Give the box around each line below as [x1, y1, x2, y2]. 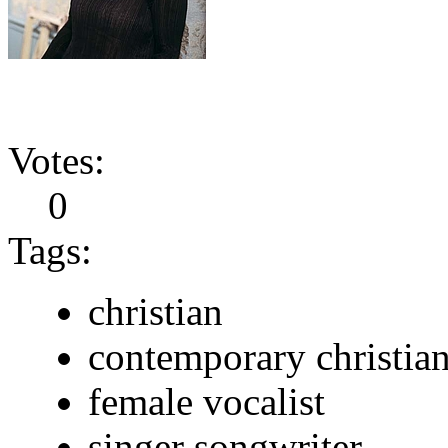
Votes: [8, 138, 105, 182]
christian [88, 289, 223, 333]
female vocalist [88, 379, 325, 423]
